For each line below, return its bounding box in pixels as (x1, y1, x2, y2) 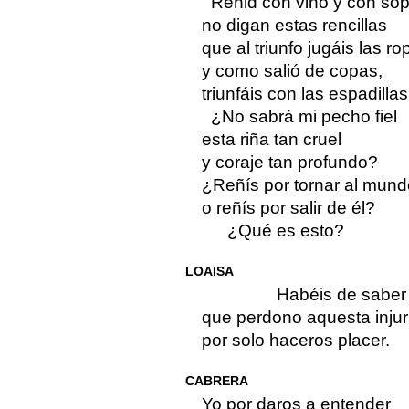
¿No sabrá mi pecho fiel (210, 107, 397, 127)
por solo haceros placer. (201, 330, 390, 351)
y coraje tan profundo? (201, 152, 378, 173)
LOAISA (184, 264, 234, 279)
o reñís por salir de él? (201, 198, 375, 218)
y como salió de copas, (201, 61, 383, 81)
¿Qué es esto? (226, 221, 344, 241)
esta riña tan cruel (201, 130, 341, 150)
